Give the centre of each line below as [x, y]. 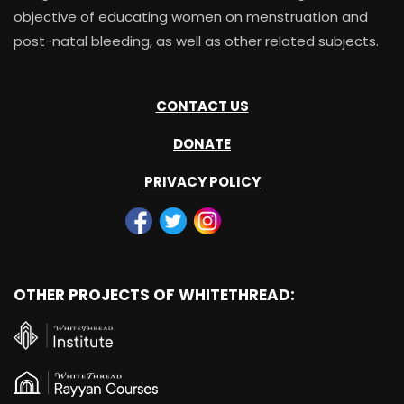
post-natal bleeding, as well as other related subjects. [196, 41]
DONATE [202, 143]
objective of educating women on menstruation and [191, 16]
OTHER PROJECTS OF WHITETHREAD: [154, 294]
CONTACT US [202, 106]
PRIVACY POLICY [202, 181]
